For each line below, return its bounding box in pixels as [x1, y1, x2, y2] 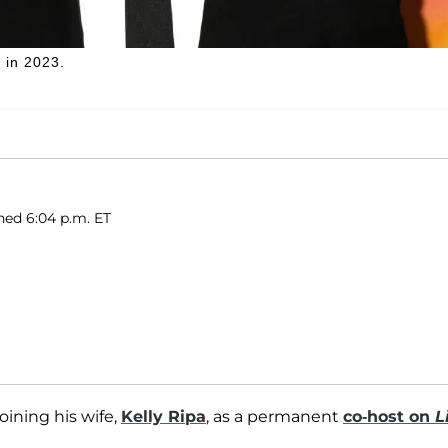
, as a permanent [206, 406, 343, 426]
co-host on [343, 406, 435, 426]
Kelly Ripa [121, 406, 206, 426]
